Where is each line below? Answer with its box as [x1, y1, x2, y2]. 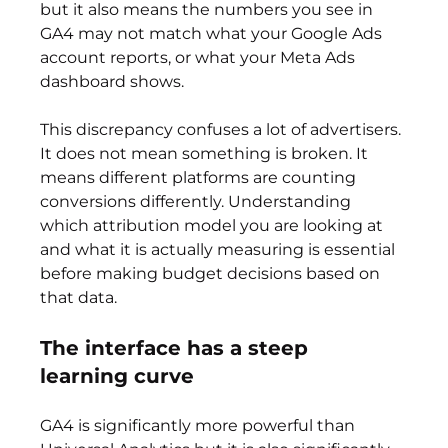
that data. [40, 288, 118, 308]
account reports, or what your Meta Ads [40, 48, 360, 68]
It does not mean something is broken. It [40, 144, 373, 164]
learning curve [40, 364, 195, 389]
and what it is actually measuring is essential [40, 240, 400, 260]
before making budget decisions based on [40, 264, 385, 284]
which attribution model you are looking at [40, 216, 388, 236]
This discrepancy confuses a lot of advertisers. [40, 120, 406, 140]
